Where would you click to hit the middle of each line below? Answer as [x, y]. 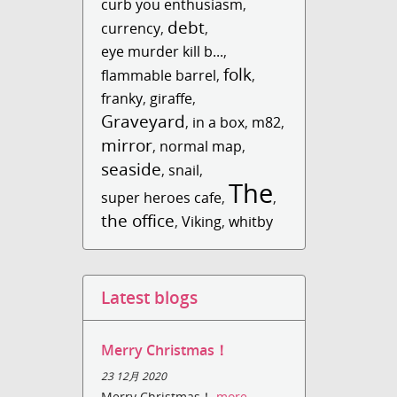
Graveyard [144, 121]
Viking [202, 222]
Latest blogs [150, 297]
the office [138, 220]
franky [122, 98]
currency [131, 28]
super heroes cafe [162, 198]
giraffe [171, 98]
